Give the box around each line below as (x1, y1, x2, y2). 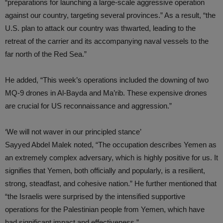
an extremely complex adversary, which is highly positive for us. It (5, 153, 218, 162)
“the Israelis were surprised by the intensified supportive (5, 192, 185, 201)
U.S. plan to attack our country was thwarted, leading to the (5, 24, 196, 32)
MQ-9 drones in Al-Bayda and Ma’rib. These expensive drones (5, 89, 207, 97)
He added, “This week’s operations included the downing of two (5, 76, 209, 84)
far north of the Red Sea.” (5, 50, 87, 58)
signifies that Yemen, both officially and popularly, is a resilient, (5, 166, 205, 175)
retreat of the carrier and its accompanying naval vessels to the (5, 37, 209, 45)
